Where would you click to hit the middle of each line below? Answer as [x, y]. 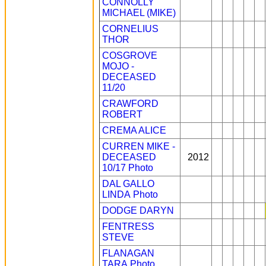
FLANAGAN [128, 253]
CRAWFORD [130, 104]
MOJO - [118, 66]
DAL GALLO [128, 184]
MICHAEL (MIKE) [139, 13]
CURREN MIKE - [139, 146]
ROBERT [122, 114]
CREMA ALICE [134, 130]
